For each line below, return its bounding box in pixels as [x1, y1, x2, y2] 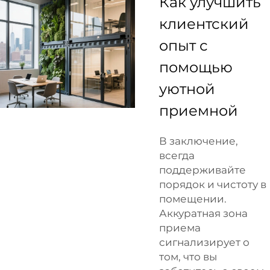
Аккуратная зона [159, 207, 248, 219]
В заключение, [159, 134, 238, 147]
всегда [159, 149, 195, 162]
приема [159, 221, 201, 234]
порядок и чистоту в [159, 178, 266, 190]
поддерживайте [159, 163, 246, 176]
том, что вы [159, 250, 217, 263]
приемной [159, 101, 238, 119]
